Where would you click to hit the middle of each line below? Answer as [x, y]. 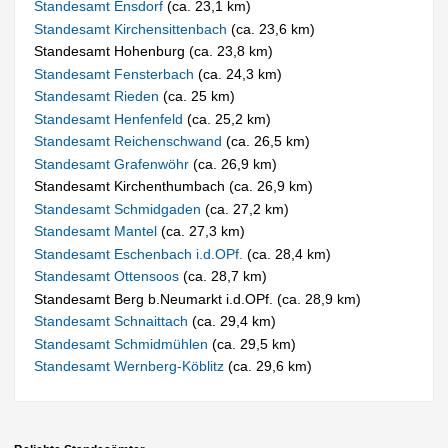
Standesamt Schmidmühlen [123, 343]
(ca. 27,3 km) [203, 231]
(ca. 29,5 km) [254, 343]
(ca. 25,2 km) [229, 118]
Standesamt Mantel [98, 231]
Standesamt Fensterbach [116, 73]
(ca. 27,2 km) [247, 208]
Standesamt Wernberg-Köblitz [131, 366]
